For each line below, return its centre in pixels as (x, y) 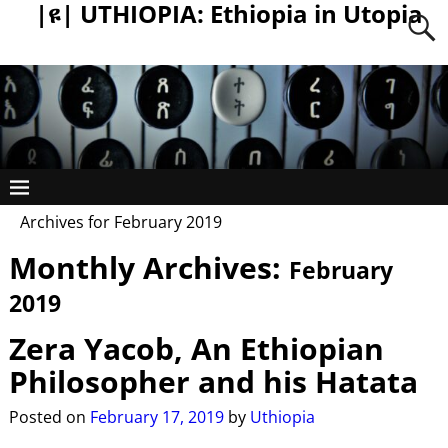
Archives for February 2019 (121, 222)
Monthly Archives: (148, 267)
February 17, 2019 (156, 417)
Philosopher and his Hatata (213, 381)
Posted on (49, 417)
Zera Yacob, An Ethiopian (196, 348)
